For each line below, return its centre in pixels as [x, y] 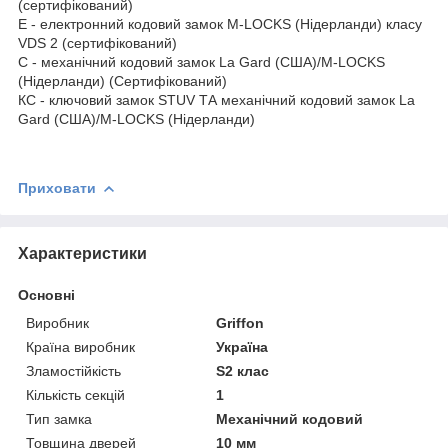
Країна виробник [80, 346]
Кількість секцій [75, 394]
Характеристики [82, 253]
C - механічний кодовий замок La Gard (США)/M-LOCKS [201, 61]
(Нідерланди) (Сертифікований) [122, 80]
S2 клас [243, 370]
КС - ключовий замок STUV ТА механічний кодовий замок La [216, 99]
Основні [46, 294]
